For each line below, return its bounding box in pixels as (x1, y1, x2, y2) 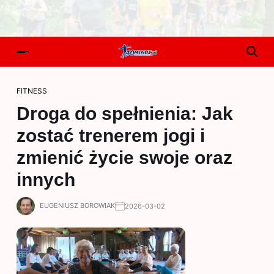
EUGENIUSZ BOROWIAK (40, 201, 115, 210)
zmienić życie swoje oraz (17, 147, 232, 168)
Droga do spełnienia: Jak (17, 103, 233, 124)
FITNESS (17, 86, 47, 95)
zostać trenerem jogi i (17, 125, 205, 146)
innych (17, 169, 75, 190)
